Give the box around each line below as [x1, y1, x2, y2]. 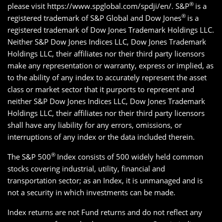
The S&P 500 [7, 152, 51, 162]
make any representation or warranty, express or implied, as [7, 60, 214, 70]
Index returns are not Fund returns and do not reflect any [7, 207, 202, 217]
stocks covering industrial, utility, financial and [7, 164, 165, 173]
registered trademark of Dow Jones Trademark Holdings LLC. [7, 25, 214, 35]
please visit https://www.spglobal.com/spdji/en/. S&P [7, 1, 189, 11]
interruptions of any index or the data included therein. [7, 132, 195, 142]
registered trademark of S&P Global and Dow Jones [7, 13, 181, 23]
